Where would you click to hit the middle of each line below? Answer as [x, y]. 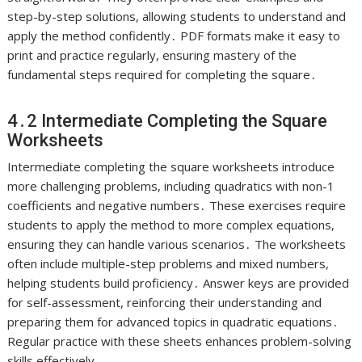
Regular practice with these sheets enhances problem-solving [180, 341]
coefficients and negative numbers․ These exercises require [177, 205]
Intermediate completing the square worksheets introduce [171, 166]
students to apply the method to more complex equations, [171, 224]
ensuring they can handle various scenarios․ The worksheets [177, 244]
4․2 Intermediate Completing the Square [168, 120]
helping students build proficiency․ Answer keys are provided [179, 282]
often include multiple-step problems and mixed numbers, [168, 263]
